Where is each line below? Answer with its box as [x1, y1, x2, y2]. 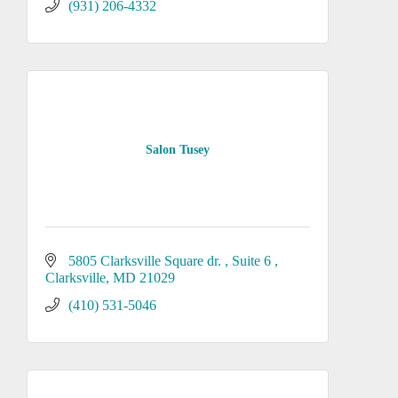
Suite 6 [232, 253, 275, 268]
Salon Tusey [146, 142, 210, 156]
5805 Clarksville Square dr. [68, 253, 225, 268]
